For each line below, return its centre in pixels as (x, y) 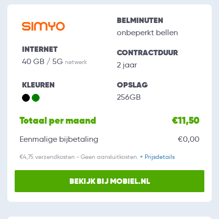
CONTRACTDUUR (147, 53)
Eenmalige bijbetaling (59, 139)
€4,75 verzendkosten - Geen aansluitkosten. (80, 157)
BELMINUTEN (140, 21)
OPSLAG (132, 85)
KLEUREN (38, 85)
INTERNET (40, 49)
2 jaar (127, 65)
